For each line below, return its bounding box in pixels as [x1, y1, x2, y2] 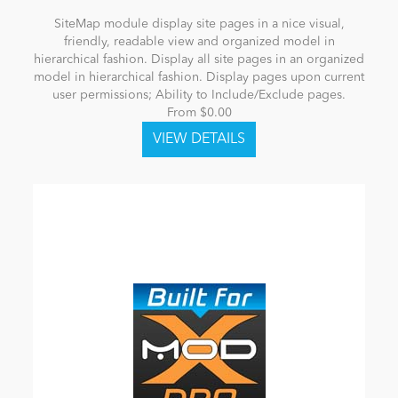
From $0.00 [166, 107, 232, 120]
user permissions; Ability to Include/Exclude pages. [52, 89, 346, 102]
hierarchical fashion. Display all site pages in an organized [34, 53, 364, 67]
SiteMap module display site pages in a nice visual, [53, 18, 345, 31]
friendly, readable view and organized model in [63, 36, 335, 49]
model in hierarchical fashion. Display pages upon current [34, 71, 364, 84]
